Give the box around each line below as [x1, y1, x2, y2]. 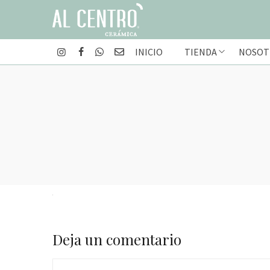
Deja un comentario [52, 230, 181, 249]
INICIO [135, 46, 163, 58]
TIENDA [184, 46, 217, 58]
